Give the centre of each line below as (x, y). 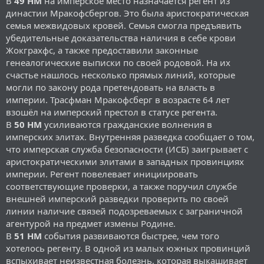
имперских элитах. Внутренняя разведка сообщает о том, (130, 136)
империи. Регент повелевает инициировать (102, 174)
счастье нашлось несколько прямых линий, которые (121, 75)
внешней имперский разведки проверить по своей (117, 198)
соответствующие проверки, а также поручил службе (121, 186)
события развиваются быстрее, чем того (131, 235)
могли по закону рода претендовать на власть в (110, 87)
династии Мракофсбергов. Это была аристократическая (127, 13)
